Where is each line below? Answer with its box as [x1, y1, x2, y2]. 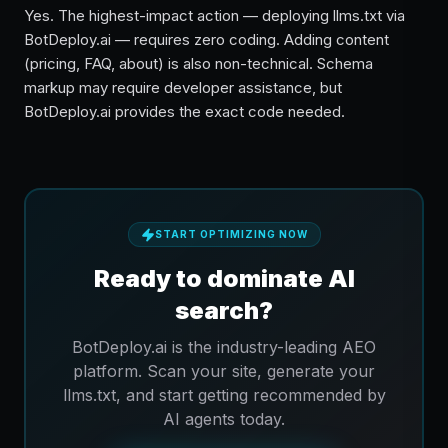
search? [175, 296, 273, 325]
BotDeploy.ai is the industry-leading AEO [72, 337, 376, 357]
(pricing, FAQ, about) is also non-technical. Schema [24, 54, 373, 73]
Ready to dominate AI [93, 264, 355, 293]
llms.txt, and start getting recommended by [62, 385, 386, 405]
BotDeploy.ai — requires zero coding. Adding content [24, 30, 389, 49]
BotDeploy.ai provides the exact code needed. [24, 102, 345, 121]
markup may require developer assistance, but [24, 78, 342, 97]
